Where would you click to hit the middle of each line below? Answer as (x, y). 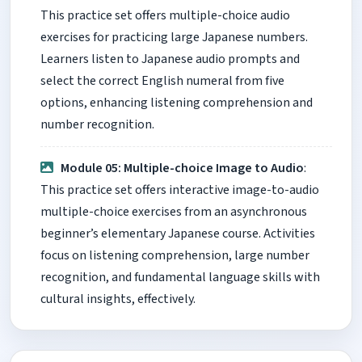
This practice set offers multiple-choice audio (165, 16)
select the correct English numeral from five (162, 81)
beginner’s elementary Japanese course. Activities (178, 233)
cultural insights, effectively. (118, 299)
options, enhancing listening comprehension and (177, 103)
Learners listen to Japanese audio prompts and (170, 59)
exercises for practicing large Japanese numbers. (174, 38)
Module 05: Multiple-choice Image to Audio (183, 168)
